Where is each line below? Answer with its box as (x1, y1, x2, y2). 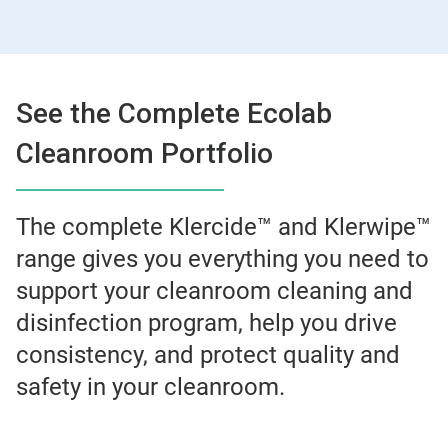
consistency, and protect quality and (16, 340, 400, 369)
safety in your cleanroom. (16, 372, 285, 401)
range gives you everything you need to (16, 244, 429, 273)
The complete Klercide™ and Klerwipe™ (16, 212, 431, 241)
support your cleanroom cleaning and (16, 276, 413, 305)
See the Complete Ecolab (16, 96, 332, 130)
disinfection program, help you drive (16, 308, 397, 337)
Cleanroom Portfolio (16, 136, 273, 170)
